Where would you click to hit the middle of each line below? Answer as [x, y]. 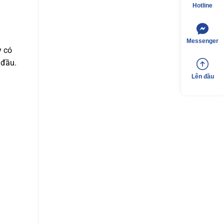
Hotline [202, 5]
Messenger [202, 41]
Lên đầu [202, 76]
